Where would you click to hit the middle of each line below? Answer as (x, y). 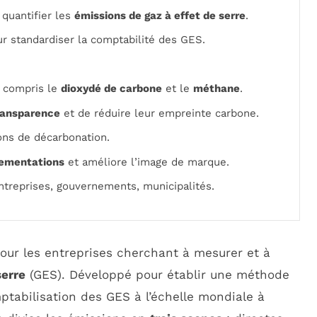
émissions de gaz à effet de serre (160, 15)
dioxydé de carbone (111, 89)
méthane (217, 89)
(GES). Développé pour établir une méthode (157, 275)
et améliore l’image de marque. (147, 162)
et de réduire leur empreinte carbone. (160, 113)
